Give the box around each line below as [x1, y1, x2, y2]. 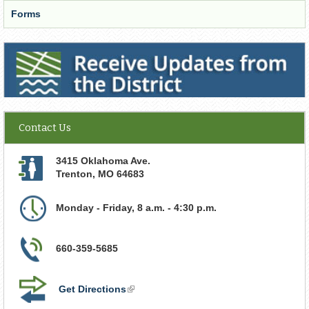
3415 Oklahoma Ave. [56, 155, 150, 167]
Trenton [56, 168, 92, 180]
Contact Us [19, 121, 71, 134]
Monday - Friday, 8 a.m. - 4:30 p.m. [56, 202, 217, 214]
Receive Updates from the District [6, 46, 164, 57]
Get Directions [59, 283, 126, 295]
